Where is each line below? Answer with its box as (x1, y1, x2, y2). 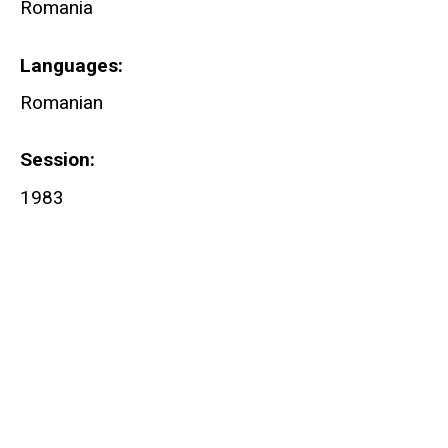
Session (20, 148, 90, 172)
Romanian (20, 90, 103, 114)
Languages (20, 53, 118, 77)
